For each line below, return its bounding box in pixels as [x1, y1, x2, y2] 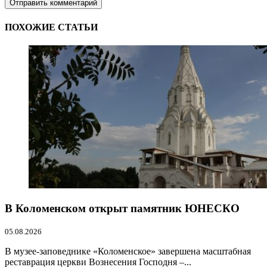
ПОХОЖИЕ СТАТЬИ [5, 21, 98, 32]
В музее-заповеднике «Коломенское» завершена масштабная [5, 246, 251, 257]
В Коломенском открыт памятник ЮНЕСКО [5, 201, 240, 215]
